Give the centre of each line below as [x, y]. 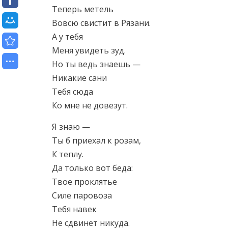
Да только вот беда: [92, 168]
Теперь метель [83, 9]
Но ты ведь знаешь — [96, 64]
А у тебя [67, 37]
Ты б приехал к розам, [96, 140]
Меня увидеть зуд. [89, 50]
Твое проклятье [84, 182]
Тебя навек [74, 209]
